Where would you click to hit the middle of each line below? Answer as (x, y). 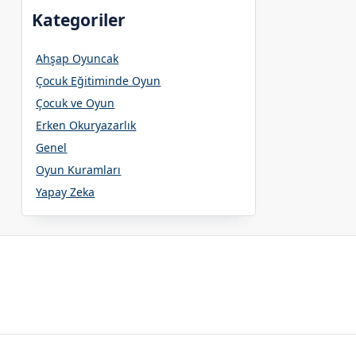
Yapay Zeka (66, 192)
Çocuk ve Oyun (75, 103)
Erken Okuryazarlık (86, 125)
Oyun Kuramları (79, 169)
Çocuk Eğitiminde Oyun (99, 80)
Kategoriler (79, 19)
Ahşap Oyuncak (77, 58)
